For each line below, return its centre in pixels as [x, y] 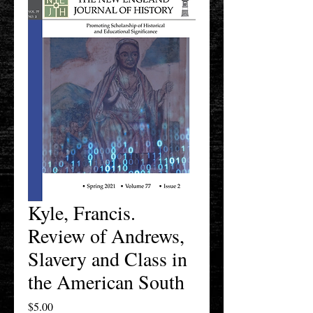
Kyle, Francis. [82, 212]
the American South [106, 282]
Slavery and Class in [108, 259]
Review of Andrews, [106, 235]
